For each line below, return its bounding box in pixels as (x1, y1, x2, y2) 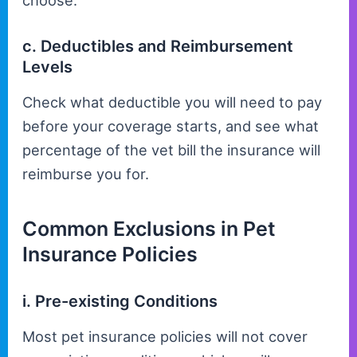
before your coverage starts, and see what (22, 117, 320, 135)
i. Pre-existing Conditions (22, 291, 218, 311)
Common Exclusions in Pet (22, 216, 277, 241)
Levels (22, 57, 73, 77)
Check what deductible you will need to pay (22, 93, 323, 112)
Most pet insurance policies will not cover (22, 327, 308, 345)
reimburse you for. (22, 165, 150, 183)
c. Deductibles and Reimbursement (22, 37, 294, 57)
